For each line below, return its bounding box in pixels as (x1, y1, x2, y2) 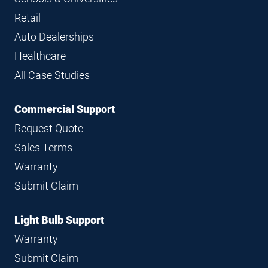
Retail (14, 11, 41, 24)
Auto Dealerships (14, 31, 94, 43)
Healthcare (14, 50, 66, 62)
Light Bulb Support (14, 214, 104, 226)
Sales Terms (14, 141, 72, 154)
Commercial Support (14, 103, 115, 115)
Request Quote (14, 122, 83, 135)
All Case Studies (14, 69, 90, 81)
